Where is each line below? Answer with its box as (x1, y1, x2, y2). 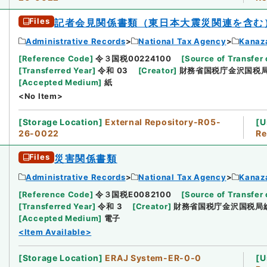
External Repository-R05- (105, 116, 221, 127)
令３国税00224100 (95, 53, 172, 63)
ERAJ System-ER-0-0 (105, 252, 202, 263)
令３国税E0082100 (95, 189, 172, 199)
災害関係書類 (54, 152, 117, 164)
